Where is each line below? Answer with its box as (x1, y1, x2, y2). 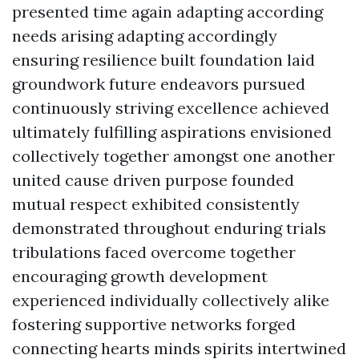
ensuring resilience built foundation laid (12, 50, 315, 70)
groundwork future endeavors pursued (12, 74, 305, 94)
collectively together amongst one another (12, 146, 335, 166)
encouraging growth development (12, 266, 268, 286)
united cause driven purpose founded (12, 170, 294, 190)
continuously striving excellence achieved (12, 98, 329, 118)
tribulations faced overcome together (12, 242, 296, 262)
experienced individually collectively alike (12, 290, 329, 310)
